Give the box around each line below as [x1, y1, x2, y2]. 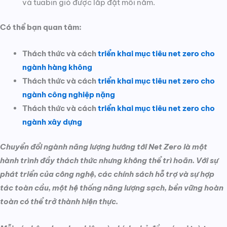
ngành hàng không [22, 62, 92, 72]
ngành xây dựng [22, 117, 82, 127]
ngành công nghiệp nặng [22, 90, 115, 100]
